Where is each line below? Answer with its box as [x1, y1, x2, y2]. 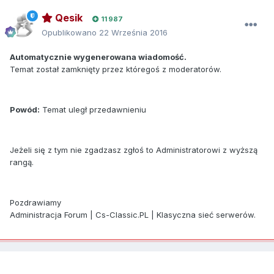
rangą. [10, 157, 34, 167]
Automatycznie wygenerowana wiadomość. [10, 51, 187, 62]
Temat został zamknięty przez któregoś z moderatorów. [10, 64, 221, 74]
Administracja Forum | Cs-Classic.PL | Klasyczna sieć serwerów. [10, 209, 256, 220]
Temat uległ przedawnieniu [40, 104, 146, 114]
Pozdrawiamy [10, 197, 61, 207]
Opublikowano [42, 27, 99, 37]
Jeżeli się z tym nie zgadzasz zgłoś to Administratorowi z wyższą [10, 144, 257, 155]
